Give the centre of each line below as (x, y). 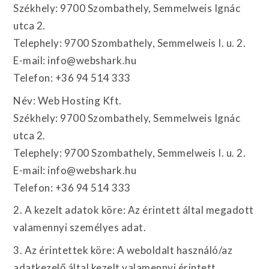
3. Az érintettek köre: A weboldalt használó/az (123, 250)
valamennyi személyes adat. (80, 227)
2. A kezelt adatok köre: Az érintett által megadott (134, 210)
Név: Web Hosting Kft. (68, 100)
